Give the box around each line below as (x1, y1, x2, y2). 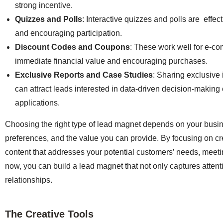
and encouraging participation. (15, 28, 122, 37)
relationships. (5, 175, 54, 184)
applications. (15, 98, 60, 107)
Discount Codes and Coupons (15, 42, 130, 51)
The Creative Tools (5, 208, 94, 220)
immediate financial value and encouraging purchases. (15, 56, 208, 65)
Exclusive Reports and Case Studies (15, 70, 153, 79)
